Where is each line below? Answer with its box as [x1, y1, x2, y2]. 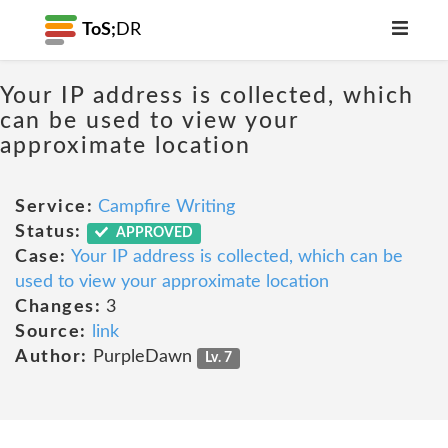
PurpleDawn [87, 348, 197, 366]
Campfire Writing [98, 198, 235, 216]
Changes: [15, 298, 101, 316]
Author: [15, 348, 88, 366]
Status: [15, 223, 82, 241]
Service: [15, 198, 93, 216]
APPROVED [113, 226, 194, 240]
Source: [15, 323, 87, 341]
